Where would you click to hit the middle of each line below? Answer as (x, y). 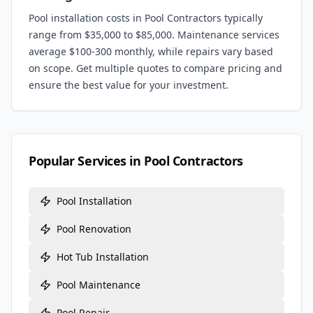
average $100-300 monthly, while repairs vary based (151, 51)
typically (242, 18)
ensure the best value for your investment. (129, 85)
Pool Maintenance (99, 285)
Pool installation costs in (87, 18)
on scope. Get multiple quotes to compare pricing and (155, 68)
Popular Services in (87, 161)
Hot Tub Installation (103, 257)
